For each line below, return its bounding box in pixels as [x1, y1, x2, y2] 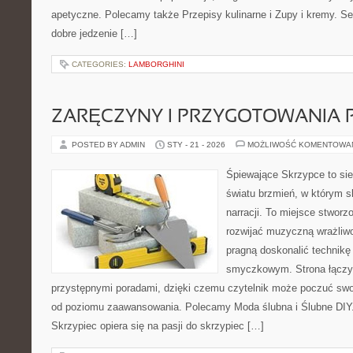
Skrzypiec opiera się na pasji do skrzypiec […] [51, 320, 264, 332]
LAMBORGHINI [128, 60, 184, 69]
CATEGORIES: [72, 60, 128, 69]
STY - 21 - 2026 [167, 140, 225, 149]
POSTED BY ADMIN [72, 140, 147, 149]
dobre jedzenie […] [51, 28, 137, 39]
